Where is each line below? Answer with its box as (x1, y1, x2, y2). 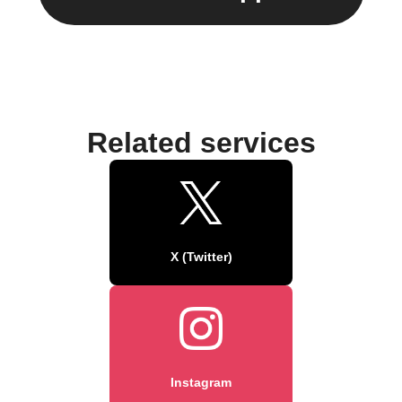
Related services (86, 126, 316, 159)
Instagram (170, 374, 232, 389)
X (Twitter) (170, 249, 232, 264)
